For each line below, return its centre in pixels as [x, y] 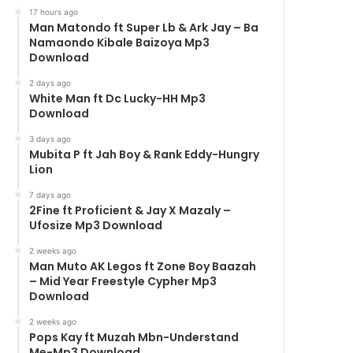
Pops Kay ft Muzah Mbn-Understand [134, 337]
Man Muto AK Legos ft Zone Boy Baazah [143, 266]
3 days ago [50, 138]
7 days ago [50, 194]
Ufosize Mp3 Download [96, 225]
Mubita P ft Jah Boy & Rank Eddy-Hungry [145, 154]
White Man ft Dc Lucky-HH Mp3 [118, 98]
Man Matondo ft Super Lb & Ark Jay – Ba [144, 27]
